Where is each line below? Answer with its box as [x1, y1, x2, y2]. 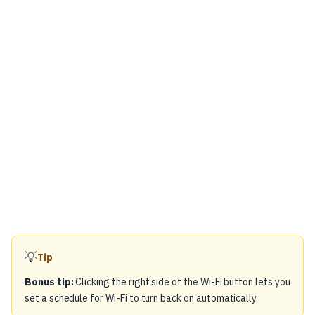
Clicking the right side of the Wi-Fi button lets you [73, 276, 290, 289]
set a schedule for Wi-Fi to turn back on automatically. [25, 292, 259, 305]
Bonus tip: [25, 276, 74, 289]
